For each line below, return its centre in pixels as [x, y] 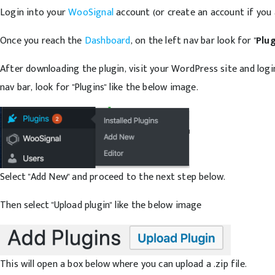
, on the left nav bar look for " [193, 41]
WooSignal [91, 13]
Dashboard [107, 41]
